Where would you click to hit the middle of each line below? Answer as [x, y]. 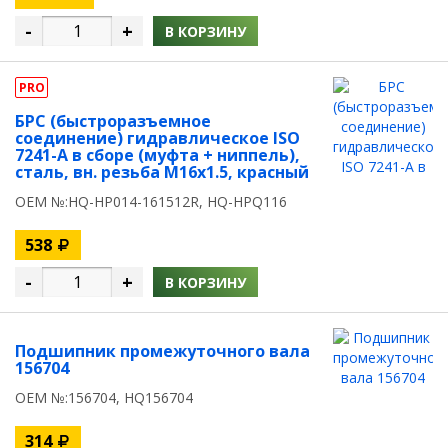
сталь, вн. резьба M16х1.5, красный [162, 172]
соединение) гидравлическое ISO [157, 138]
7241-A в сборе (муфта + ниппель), [157, 155]
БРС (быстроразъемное [113, 121]
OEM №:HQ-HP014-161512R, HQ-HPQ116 [151, 201]
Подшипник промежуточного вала [162, 351]
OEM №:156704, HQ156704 [104, 397]
